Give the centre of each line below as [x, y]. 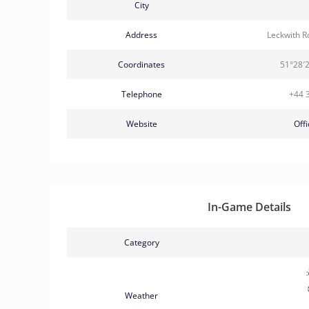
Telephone [141, 94]
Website [141, 123]
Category [141, 242]
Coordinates [141, 64]
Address [141, 34]
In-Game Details [249, 207]
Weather [141, 295]
